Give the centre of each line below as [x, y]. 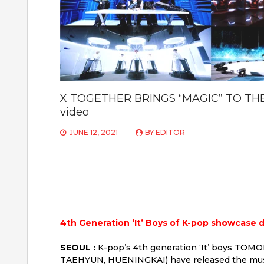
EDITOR [170, 132]
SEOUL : [78, 247]
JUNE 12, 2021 [94, 132]
